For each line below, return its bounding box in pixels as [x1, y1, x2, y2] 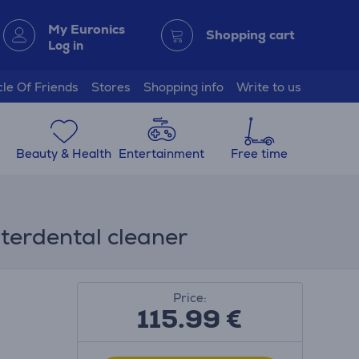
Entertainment [119, 146, 205, 161]
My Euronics [48, 20, 125, 38]
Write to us [236, 79, 301, 95]
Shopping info [143, 79, 224, 95]
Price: [172, 290, 207, 305]
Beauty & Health [16, 146, 112, 161]
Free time [230, 146, 288, 161]
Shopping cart [205, 26, 295, 43]
